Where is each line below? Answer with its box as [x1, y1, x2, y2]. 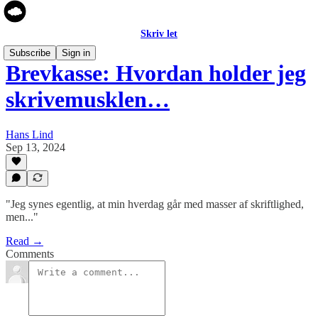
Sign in [62, 48, 90, 58]
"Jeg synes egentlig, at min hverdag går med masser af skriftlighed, [6, 198, 304, 210]
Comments [6, 248, 54, 260]
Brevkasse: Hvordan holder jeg [6, 60, 306, 87]
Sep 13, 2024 [6, 141, 65, 153]
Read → [6, 235, 43, 247]
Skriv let [141, 28, 177, 39]
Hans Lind [6, 128, 53, 141]
